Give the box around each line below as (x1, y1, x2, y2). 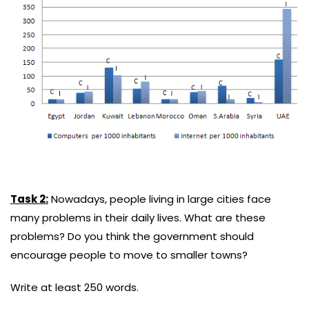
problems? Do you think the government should (10, 229, 254, 244)
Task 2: (10, 192, 48, 207)
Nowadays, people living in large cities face (48, 192, 271, 207)
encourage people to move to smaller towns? (10, 248, 248, 263)
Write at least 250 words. (10, 280, 139, 295)
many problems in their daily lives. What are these (10, 210, 266, 226)
